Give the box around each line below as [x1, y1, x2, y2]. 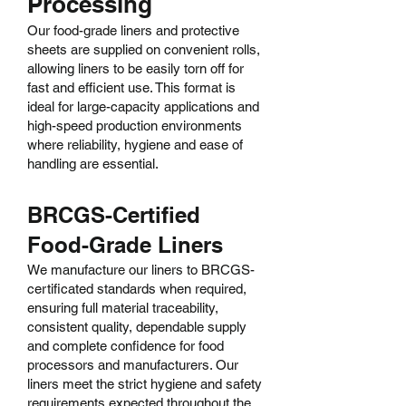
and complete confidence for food [27, 338, 224, 353]
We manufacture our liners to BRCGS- [27, 262, 255, 277]
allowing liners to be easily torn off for [27, 61, 244, 76]
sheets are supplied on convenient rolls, [27, 42, 260, 57]
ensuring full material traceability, [27, 300, 218, 315]
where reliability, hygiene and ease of [27, 137, 243, 152]
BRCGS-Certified [27, 202, 200, 227]
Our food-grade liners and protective [27, 23, 239, 38]
